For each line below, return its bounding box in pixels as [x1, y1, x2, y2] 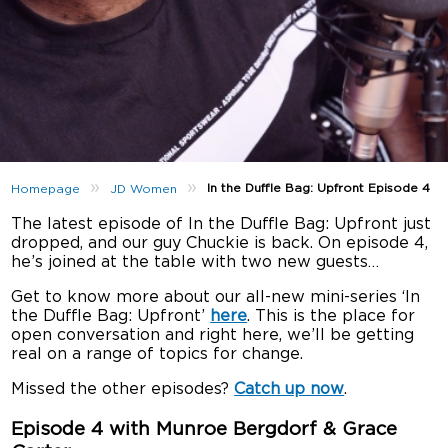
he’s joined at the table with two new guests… [11, 254, 380, 270]
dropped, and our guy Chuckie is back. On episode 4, [11, 235, 429, 251]
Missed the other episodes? [11, 381, 235, 397]
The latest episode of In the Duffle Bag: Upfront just [11, 216, 432, 232]
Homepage [11, 182, 81, 195]
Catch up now [234, 381, 345, 397]
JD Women [110, 182, 178, 195]
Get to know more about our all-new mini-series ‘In [11, 289, 421, 305]
